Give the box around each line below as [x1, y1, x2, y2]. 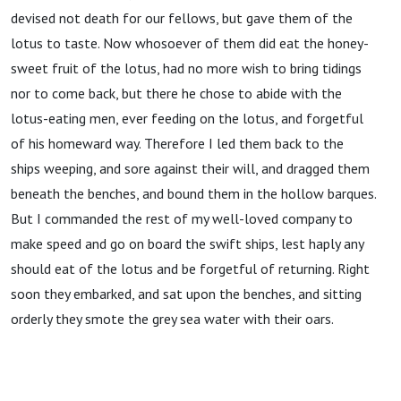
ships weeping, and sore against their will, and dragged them [11, 159, 370, 177]
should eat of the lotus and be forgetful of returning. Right [11, 260, 370, 277]
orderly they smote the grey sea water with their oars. [11, 310, 334, 328]
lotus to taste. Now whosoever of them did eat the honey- [11, 34, 369, 52]
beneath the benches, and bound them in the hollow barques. [11, 184, 376, 202]
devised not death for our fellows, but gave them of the [11, 9, 353, 27]
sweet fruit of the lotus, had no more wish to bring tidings [11, 59, 362, 77]
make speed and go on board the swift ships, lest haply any [11, 235, 363, 252]
